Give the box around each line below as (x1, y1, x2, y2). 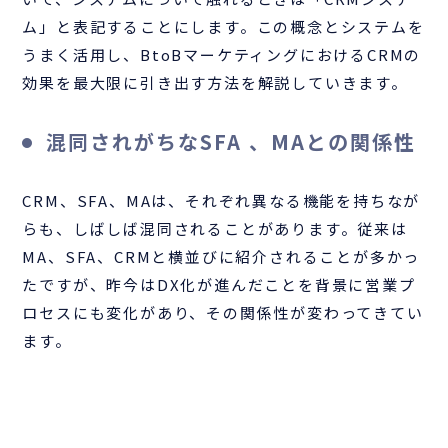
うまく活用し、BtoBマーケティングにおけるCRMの (22, 44, 422, 65)
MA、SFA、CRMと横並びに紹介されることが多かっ (22, 246, 421, 267)
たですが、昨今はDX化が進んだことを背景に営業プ (22, 274, 416, 295)
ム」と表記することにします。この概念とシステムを (22, 16, 425, 37)
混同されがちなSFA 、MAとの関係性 (46, 127, 417, 156)
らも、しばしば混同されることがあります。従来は (22, 218, 408, 239)
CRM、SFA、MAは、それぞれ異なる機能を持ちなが (22, 190, 421, 211)
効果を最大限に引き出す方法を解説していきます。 (22, 72, 408, 93)
